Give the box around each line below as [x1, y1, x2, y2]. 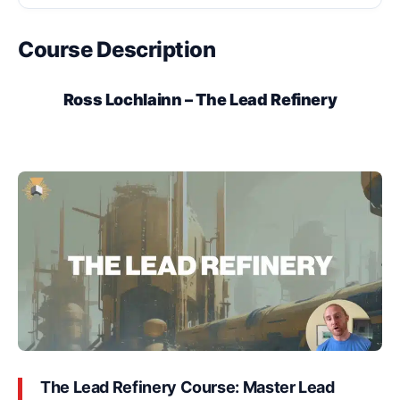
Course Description [18, 36, 216, 62]
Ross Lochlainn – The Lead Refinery [62, 89, 337, 109]
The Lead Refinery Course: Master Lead [40, 378, 335, 397]
